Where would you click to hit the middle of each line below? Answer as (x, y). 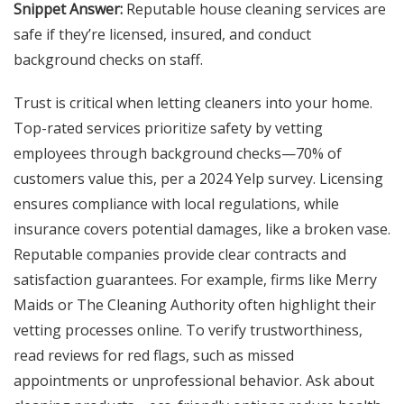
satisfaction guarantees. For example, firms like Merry (195, 280)
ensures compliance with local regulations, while (176, 204)
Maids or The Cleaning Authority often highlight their (195, 305)
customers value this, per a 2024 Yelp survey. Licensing (198, 179)
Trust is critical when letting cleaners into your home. (193, 103)
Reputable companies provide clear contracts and (180, 255)
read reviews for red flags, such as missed (154, 356)
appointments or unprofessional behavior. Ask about (194, 381)
